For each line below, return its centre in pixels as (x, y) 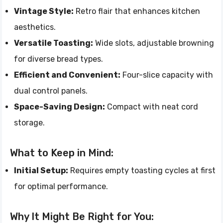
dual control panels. (51, 91)
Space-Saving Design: (59, 107)
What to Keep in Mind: (62, 153)
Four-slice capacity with (167, 75)
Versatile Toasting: (54, 43)
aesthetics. (35, 27)
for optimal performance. (61, 186)
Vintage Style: (44, 11)
